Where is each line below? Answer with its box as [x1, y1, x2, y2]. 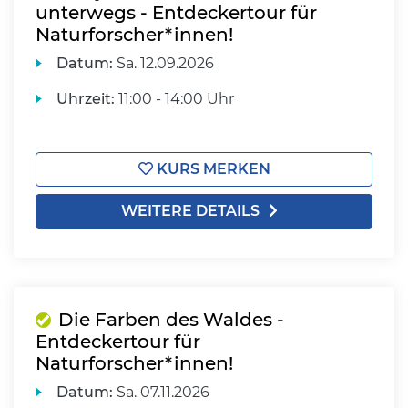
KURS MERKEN [152, 160, 270, 178]
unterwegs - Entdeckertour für [36, 2, 317, 24]
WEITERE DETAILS [121, 202, 260, 219]
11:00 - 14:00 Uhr [115, 90, 235, 107]
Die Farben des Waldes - [58, 309, 284, 331]
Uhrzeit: [56, 90, 116, 107]
